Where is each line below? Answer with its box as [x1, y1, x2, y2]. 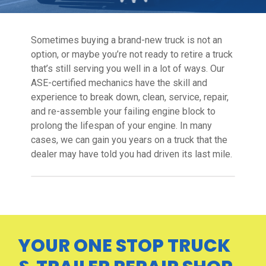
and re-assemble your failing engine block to [31, 106, 216, 117]
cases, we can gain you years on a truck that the [31, 134, 227, 145]
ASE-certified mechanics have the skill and [31, 77, 207, 88]
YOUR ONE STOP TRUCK [18, 233, 230, 258]
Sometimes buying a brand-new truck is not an [31, 34, 222, 46]
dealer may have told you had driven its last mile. [31, 148, 232, 160]
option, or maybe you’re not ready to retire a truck [31, 49, 233, 60]
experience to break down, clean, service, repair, [31, 91, 229, 103]
